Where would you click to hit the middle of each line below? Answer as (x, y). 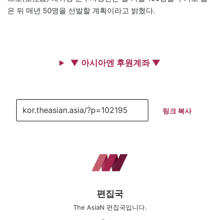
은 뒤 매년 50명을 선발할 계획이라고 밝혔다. (81, 10)
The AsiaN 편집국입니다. (110, 207)
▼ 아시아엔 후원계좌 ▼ (114, 63)
